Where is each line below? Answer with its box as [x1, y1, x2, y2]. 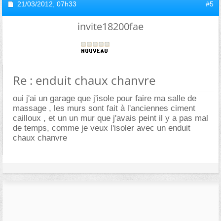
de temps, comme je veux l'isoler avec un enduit [13, 123, 190, 133]
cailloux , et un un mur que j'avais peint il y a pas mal [13, 113, 208, 123]
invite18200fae [77, 19, 144, 33]
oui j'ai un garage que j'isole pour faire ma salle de [13, 93, 196, 103]
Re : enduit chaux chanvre [13, 72, 155, 88]
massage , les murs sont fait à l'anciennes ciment [13, 103, 195, 113]
